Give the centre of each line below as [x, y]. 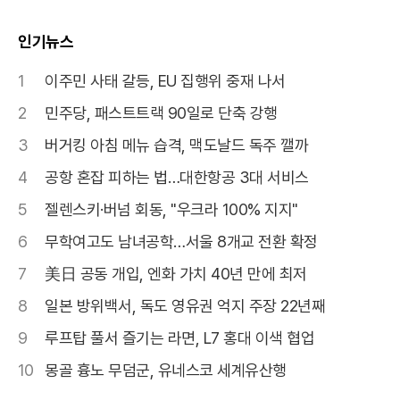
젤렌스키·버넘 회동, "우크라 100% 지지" [171, 209]
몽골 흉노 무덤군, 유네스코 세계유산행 [166, 370]
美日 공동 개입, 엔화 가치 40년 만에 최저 [176, 273]
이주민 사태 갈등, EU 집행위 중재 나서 [165, 80]
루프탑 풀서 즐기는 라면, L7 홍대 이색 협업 [179, 337]
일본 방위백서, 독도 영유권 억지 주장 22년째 [185, 305]
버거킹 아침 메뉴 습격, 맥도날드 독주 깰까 [176, 145]
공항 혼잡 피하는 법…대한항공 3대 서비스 [177, 177]
